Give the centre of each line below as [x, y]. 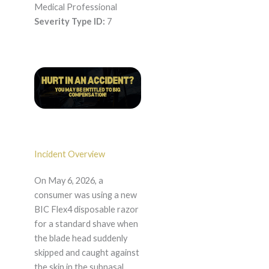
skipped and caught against [86, 253]
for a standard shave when [86, 224]
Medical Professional [75, 7]
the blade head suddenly [80, 238]
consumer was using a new [85, 195]
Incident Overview [69, 154]
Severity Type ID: [69, 22]
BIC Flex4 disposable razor [86, 210]
